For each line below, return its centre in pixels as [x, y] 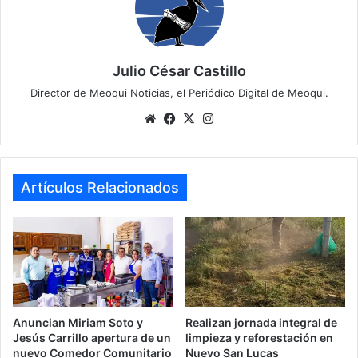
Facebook [206, 118]
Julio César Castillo [179, 71]
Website [182, 118]
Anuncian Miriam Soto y [78, 323]
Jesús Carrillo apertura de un [92, 338]
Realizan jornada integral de [261, 323]
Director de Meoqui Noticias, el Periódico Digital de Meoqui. [179, 93]
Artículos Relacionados [100, 188]
